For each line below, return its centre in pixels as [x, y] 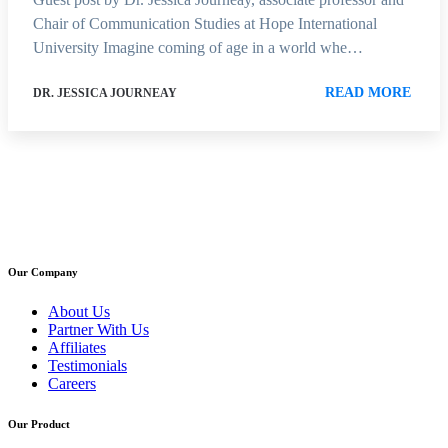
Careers [72, 383]
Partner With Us [98, 329]
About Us [79, 311]
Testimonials [87, 365]
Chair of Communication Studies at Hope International [205, 23]
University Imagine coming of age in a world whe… [198, 47]
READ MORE [368, 92]
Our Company [43, 271]
